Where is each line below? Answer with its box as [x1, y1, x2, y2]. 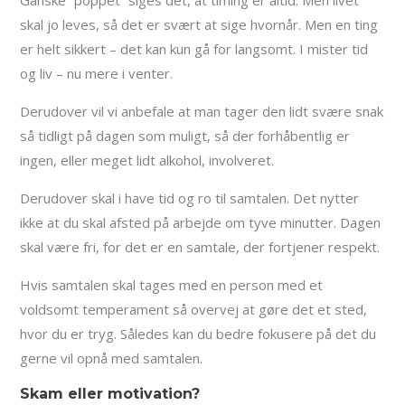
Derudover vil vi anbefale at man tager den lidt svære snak [20, 101, 384, 120]
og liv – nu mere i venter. [20, 63, 174, 82]
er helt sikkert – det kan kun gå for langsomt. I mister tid [20, 39, 369, 58]
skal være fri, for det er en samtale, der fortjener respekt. [20, 237, 381, 256]
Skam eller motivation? [20, 384, 201, 402]
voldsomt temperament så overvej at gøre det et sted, [20, 299, 368, 318]
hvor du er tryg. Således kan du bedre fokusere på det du [20, 324, 377, 343]
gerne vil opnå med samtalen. [20, 348, 203, 367]
